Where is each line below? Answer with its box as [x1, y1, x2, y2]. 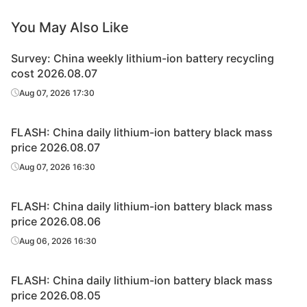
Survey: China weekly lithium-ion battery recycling [11, 51, 274, 65]
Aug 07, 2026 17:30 [19, 88, 95, 98]
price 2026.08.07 [11, 140, 100, 154]
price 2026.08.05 [11, 288, 101, 302]
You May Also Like [11, 19, 129, 36]
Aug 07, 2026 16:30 [19, 162, 95, 172]
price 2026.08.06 [11, 214, 101, 228]
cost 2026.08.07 [11, 66, 97, 80]
